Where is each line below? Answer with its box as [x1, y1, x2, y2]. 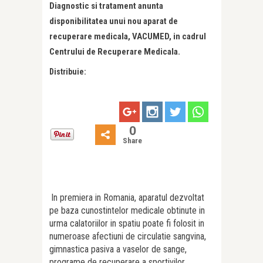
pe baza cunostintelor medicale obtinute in [49, 205, 205, 217]
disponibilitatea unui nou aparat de [49, 16, 178, 26]
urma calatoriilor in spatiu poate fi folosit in [49, 218, 204, 230]
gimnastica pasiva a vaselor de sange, [49, 244, 187, 255]
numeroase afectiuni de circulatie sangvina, [49, 231, 206, 242]
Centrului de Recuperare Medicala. [49, 46, 180, 57]
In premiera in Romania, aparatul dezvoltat [51, 192, 204, 204]
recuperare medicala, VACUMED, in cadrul [49, 31, 206, 42]
